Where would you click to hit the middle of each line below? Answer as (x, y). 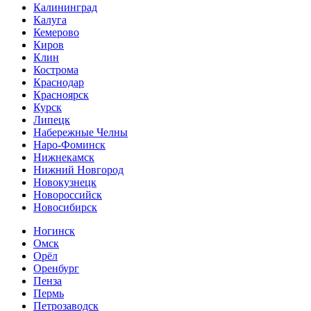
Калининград (65, 8)
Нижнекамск (64, 158)
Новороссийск (68, 195)
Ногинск (54, 231)
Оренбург (56, 269)
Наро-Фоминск (69, 145)
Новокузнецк (65, 183)
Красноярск (61, 95)
